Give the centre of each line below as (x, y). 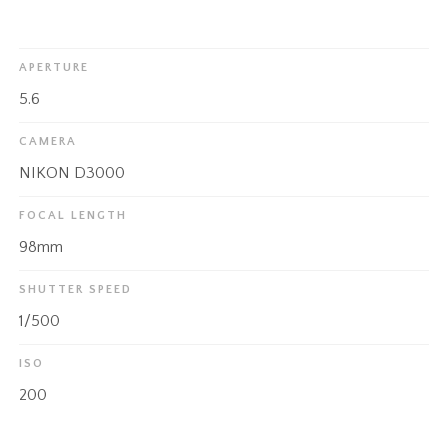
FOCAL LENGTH (73, 215)
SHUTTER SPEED (76, 289)
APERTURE (54, 67)
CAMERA (48, 141)
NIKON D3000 (72, 172)
